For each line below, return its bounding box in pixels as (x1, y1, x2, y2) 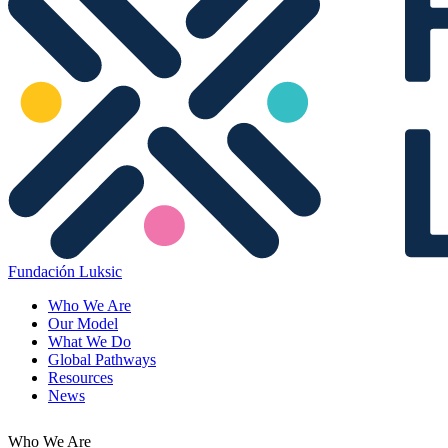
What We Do (48, 333, 131, 350)
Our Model (48, 315, 118, 332)
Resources (48, 369, 113, 386)
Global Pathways (48, 351, 156, 368)
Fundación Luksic (8, 263, 122, 280)
